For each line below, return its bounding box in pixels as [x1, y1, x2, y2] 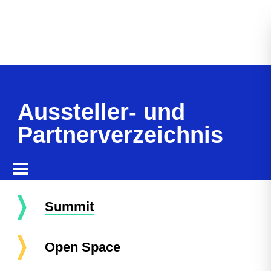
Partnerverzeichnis [18, 122, 223, 148]
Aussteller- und [18, 99, 185, 125]
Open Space [45, 240, 121, 255]
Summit [45, 199, 94, 214]
